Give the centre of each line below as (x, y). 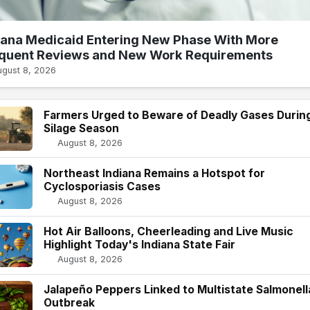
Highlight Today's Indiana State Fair (139, 245)
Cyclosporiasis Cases (102, 187)
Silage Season (81, 128)
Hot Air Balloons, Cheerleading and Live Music (168, 232)
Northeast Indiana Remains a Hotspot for (154, 174)
